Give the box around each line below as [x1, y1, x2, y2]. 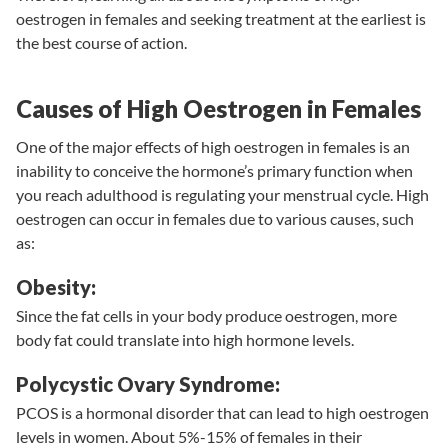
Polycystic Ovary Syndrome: [16, 371, 280, 396]
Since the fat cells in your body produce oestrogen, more [16, 305, 397, 325]
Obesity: [16, 274, 96, 299]
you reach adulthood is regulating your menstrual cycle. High [16, 184, 429, 204]
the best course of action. [16, 32, 187, 52]
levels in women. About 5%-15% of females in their [16, 426, 362, 446]
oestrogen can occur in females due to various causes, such [16, 208, 414, 228]
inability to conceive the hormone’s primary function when [16, 160, 413, 180]
